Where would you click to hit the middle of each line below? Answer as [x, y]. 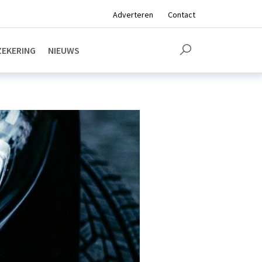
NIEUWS [64, 50]
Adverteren [133, 15]
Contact [182, 15]
